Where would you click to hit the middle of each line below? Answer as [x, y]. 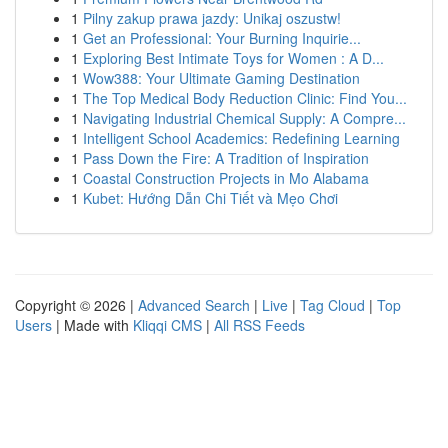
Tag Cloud [332, 305]
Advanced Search [194, 305]
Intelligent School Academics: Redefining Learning [241, 138]
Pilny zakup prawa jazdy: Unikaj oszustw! [212, 18]
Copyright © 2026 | [76, 305]
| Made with [92, 325]
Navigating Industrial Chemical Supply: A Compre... [244, 118]
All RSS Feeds [259, 325]
